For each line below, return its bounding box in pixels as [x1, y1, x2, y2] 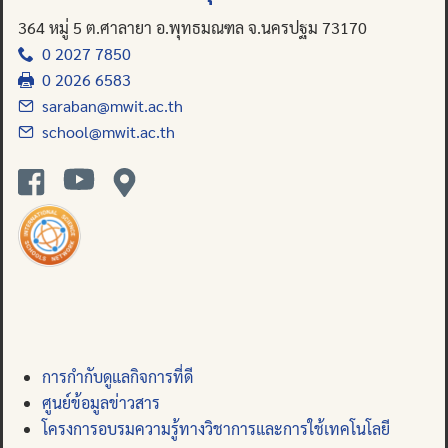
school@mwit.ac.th [34, 121, 175, 142]
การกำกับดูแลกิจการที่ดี [42, 366, 193, 387]
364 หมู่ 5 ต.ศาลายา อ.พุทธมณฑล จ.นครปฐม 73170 [18, 17, 367, 38]
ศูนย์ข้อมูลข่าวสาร [42, 392, 160, 413]
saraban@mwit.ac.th [34, 95, 183, 116]
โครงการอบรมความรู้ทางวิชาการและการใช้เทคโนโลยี [42, 418, 390, 439]
